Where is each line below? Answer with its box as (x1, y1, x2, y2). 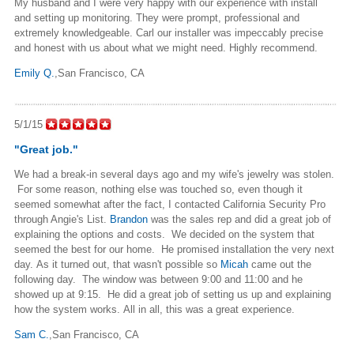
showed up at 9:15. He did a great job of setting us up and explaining (14, 288, 331, 300)
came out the (248, 258, 311, 270)
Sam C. (14, 328, 49, 341)
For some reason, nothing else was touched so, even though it (14, 183, 303, 195)
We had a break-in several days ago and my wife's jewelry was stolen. (14, 168, 334, 180)
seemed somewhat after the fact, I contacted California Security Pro (14, 198, 326, 210)
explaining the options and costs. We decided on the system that (14, 228, 314, 240)
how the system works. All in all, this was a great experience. (14, 303, 295, 315)
